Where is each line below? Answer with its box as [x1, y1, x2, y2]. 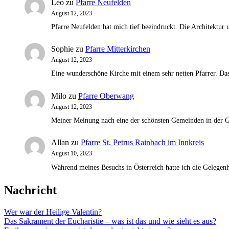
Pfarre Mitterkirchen [85, 44, 150, 54]
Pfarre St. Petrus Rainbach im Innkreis [81, 138, 204, 147]
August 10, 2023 [51, 150, 92, 157]
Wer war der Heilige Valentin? [4, 208, 102, 217]
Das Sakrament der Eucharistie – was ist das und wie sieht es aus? [4, 217, 216, 226]
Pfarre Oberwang [78, 91, 134, 100]
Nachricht [4, 184, 57, 197]
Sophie [51, 44, 74, 54]
